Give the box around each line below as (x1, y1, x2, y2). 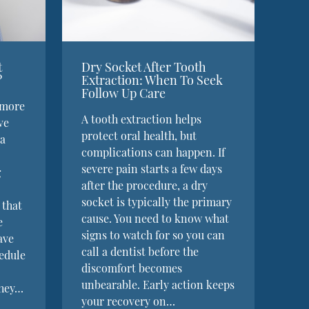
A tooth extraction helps (81, 111, 202, 126)
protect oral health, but (81, 128, 197, 143)
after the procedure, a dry (81, 177, 208, 192)
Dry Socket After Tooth (81, 58, 207, 75)
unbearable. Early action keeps (81, 277, 235, 292)
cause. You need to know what (81, 210, 230, 226)
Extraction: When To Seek (81, 71, 223, 88)
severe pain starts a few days (81, 161, 223, 176)
